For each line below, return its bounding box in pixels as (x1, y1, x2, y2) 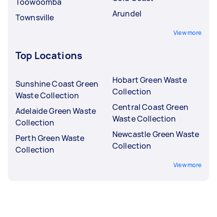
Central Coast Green (112, 101, 188, 112)
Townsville (15, 12, 54, 23)
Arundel (112, 8, 142, 19)
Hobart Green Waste (112, 74, 187, 85)
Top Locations (15, 48, 82, 62)
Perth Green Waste (15, 132, 85, 143)
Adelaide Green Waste (15, 105, 96, 116)
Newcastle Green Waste (112, 128, 200, 139)
